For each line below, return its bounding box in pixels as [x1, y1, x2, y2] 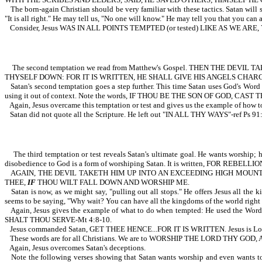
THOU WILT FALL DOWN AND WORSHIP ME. [36, 178, 189, 187]
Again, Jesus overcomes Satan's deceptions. [9, 243, 146, 252]
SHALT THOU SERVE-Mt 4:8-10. [5, 215, 112, 224]
